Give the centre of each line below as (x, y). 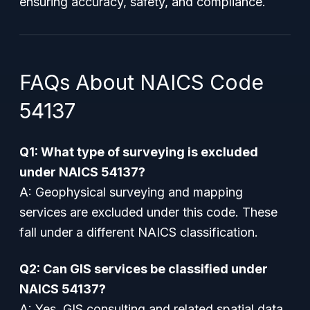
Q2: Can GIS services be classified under (144, 269)
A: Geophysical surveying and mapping (131, 192)
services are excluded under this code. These (148, 212)
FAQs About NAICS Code (142, 82)
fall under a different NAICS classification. (139, 232)
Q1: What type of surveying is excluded (139, 152)
